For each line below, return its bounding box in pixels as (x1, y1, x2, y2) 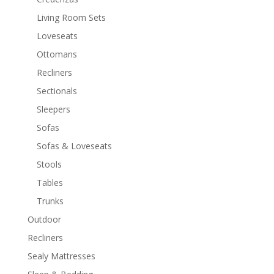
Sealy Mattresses (27, 250, 95, 262)
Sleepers (36, 103, 70, 115)
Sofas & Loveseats (36, 139, 112, 152)
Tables (36, 176, 63, 188)
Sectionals (36, 84, 77, 97)
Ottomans (36, 48, 77, 60)
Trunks (36, 194, 64, 207)
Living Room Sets (36, 11, 106, 23)
